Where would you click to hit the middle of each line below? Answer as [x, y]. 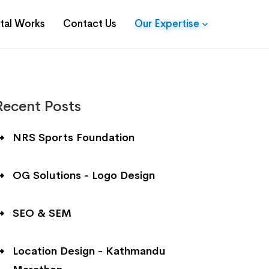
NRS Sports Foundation [74, 138]
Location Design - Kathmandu [89, 251]
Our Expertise [167, 24]
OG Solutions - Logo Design [84, 176]
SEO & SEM [42, 213]
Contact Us [90, 24]
